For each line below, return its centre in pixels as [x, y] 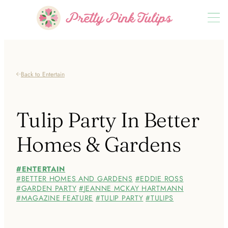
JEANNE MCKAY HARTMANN [134, 189]
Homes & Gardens [98, 144]
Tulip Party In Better [108, 120]
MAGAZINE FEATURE [57, 198]
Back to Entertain [43, 74]
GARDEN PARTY [49, 189]
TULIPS [162, 198]
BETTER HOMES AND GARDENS [77, 179]
